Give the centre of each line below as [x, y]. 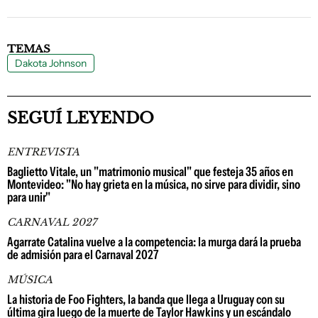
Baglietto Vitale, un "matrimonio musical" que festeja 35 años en [150, 172]
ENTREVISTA [43, 152]
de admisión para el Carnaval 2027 [83, 255]
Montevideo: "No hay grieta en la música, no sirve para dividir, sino [154, 185]
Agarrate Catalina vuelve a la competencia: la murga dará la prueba [154, 242]
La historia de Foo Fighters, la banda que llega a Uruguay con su [146, 300]
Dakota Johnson [51, 63]
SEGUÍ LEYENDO [81, 118]
